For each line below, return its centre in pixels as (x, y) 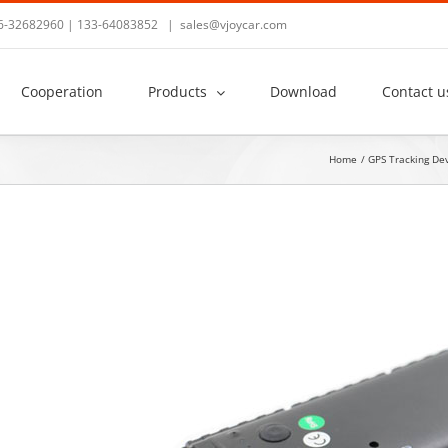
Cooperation (62, 92)
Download (303, 92)
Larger (161, 270)
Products (177, 92)
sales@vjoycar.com (233, 24)
